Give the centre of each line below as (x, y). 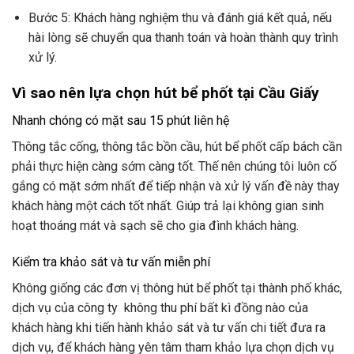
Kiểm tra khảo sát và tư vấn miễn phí (111, 262)
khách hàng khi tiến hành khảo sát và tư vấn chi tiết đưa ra (169, 327)
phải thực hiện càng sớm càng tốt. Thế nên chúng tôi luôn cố (174, 166)
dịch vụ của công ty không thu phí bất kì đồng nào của (160, 307)
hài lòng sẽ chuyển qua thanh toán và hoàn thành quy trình (183, 38)
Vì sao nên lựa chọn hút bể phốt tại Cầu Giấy (166, 93)
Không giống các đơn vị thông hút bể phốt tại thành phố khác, (177, 288)
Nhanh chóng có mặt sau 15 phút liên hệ (121, 120)
